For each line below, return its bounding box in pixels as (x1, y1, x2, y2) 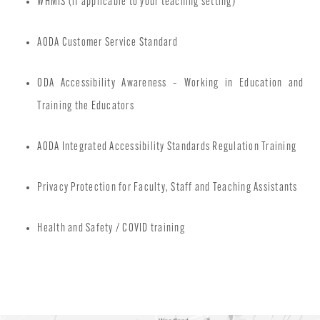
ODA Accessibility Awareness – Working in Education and (37, 78, 304, 90)
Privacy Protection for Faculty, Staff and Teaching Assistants (37, 182, 298, 194)
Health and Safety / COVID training (37, 223, 185, 235)
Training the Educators (37, 101, 134, 113)
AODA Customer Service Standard (37, 37, 178, 49)
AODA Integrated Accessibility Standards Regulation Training (37, 141, 297, 154)
